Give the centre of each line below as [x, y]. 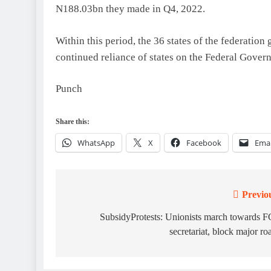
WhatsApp [96, 142]
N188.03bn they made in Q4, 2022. [130, 9]
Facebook [204, 142]
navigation [100, 219]
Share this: [73, 121]
